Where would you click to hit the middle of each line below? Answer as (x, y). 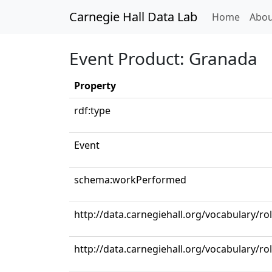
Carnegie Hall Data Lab (133, 17)
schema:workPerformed (130, 180)
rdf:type (92, 110)
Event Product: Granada (163, 58)
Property (95, 86)
